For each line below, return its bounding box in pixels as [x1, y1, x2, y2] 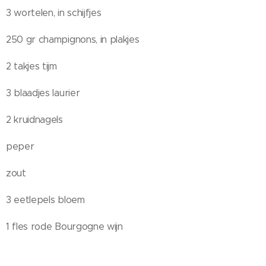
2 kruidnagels [6, 114, 63, 125]
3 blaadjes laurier [6, 87, 80, 99]
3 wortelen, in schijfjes [6, 7, 102, 18]
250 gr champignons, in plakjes [6, 34, 140, 45]
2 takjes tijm [6, 61, 57, 72]
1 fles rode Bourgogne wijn [6, 221, 123, 232]
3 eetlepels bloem [6, 194, 85, 205]
